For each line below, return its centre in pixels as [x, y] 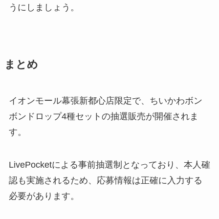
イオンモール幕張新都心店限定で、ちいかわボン [105, 100]
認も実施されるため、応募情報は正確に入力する [105, 181]
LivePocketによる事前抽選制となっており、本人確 [109, 165]
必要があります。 [44, 196]
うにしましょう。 [44, 7]
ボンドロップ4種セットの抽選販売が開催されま [103, 116]
